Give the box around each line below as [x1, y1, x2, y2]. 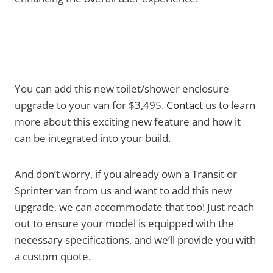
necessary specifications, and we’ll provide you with [15, 232, 256, 247]
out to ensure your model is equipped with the [15, 216, 234, 230]
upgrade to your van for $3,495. [15, 97, 166, 112]
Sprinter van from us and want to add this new [15, 183, 232, 197]
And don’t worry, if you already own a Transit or [15, 166, 237, 181]
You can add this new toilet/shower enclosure [15, 81, 229, 96]
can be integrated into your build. [15, 130, 171, 145]
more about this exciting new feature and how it [15, 114, 241, 129]
